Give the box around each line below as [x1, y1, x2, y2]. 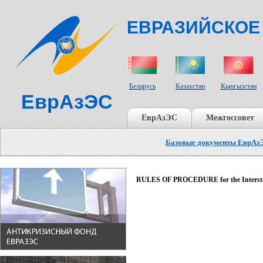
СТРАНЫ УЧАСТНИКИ [124, 43, 186, 50]
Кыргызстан [220, 82, 257, 90]
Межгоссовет [206, 113, 254, 122]
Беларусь [129, 82, 156, 90]
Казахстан [176, 82, 205, 90]
